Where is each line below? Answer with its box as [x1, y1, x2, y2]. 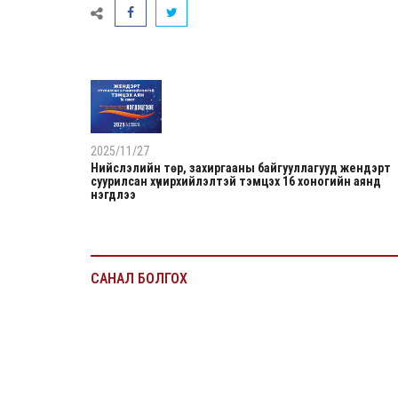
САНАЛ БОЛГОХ [91, 269, 187, 287]
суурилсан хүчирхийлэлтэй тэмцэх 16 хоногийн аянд [91, 173, 381, 188]
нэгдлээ [91, 187, 136, 202]
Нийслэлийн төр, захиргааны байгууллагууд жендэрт [91, 160, 391, 175]
